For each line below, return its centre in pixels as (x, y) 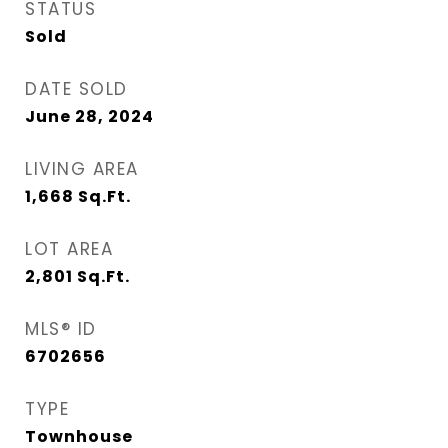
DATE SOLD (76, 89)
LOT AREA (69, 249)
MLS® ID (61, 329)
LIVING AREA (82, 169)
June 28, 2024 (89, 116)
